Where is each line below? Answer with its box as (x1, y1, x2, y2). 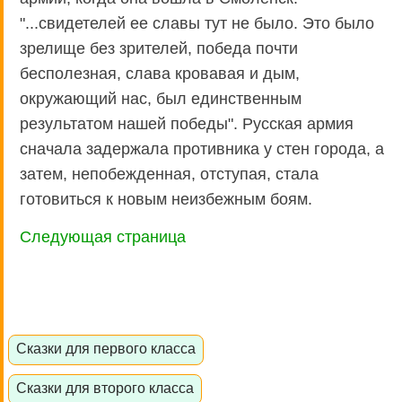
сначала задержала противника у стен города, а (20, 139, 384, 158)
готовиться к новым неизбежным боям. (20, 189, 312, 208)
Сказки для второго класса (15, 379, 194, 396)
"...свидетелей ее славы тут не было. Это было (20, 13, 374, 32)
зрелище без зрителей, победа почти (20, 39, 298, 57)
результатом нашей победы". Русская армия (20, 114, 354, 133)
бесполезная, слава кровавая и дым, (20, 64, 300, 83)
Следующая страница (20, 227, 186, 246)
